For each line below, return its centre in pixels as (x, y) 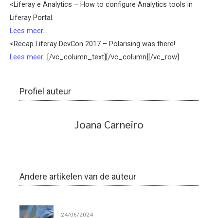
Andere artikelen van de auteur (78, 177)
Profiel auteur (45, 91)
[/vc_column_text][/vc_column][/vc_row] (113, 57)
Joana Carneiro (109, 124)
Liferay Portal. (32, 18)
